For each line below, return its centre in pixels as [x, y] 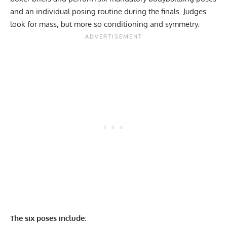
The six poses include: [49, 218]
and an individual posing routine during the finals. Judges [108, 12]
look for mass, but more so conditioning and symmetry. [105, 24]
